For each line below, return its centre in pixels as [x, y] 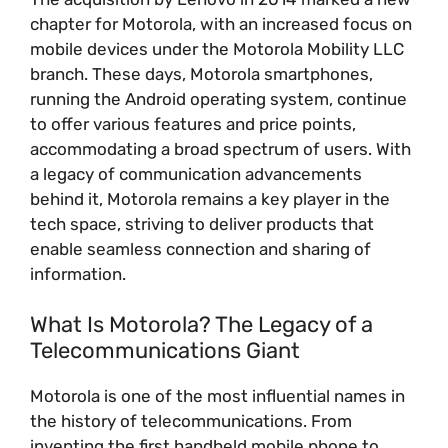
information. [78, 273]
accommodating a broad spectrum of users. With [220, 148]
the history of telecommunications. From [191, 421]
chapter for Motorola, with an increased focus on [221, 23]
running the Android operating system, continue [218, 98]
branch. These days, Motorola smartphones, [201, 73]
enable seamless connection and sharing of [200, 248]
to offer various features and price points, [193, 123]
